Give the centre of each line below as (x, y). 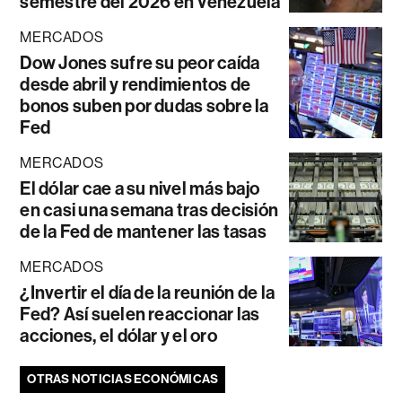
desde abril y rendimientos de (135, 85)
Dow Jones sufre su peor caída (140, 63)
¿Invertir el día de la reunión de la (148, 293)
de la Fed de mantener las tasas (143, 232)
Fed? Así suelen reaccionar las (140, 315)
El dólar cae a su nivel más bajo (140, 189)
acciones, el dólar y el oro (118, 336)
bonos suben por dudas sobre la (144, 106)
